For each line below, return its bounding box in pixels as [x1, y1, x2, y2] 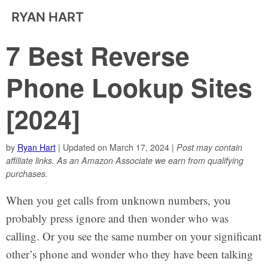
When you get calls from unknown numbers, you [5, 192, 231, 208]
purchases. [5, 167, 48, 179]
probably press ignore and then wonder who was [5, 210, 229, 226]
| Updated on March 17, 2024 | [55, 141, 176, 153]
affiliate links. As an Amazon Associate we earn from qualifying [5, 154, 243, 166]
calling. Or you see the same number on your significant [5, 228, 261, 243]
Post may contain [176, 141, 242, 153]
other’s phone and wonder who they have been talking [5, 246, 253, 261]
